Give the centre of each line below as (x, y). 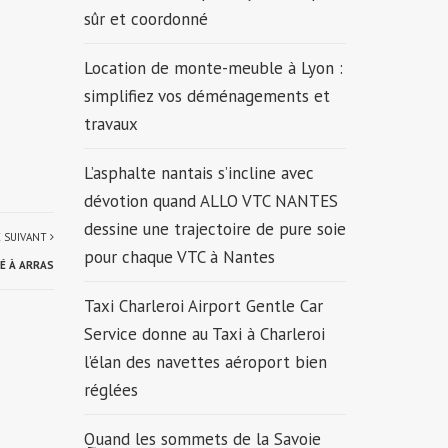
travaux (110, 124)
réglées (113, 390)
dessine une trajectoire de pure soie (214, 229)
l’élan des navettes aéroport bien (205, 362)
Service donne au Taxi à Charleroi (204, 334)
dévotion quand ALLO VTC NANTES (210, 201)
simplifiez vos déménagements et (206, 96)
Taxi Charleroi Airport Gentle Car (203, 306)
